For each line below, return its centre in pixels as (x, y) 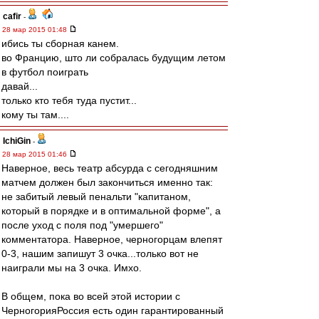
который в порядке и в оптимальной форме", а (111, 211)
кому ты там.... (35, 115)
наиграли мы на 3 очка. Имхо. (72, 268)
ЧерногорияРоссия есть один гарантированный (113, 310)
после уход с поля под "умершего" (82, 225)
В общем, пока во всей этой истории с (91, 296)
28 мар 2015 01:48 (36, 30)
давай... (20, 86)
